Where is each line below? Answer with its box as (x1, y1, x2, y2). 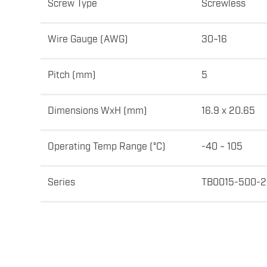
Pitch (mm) (48, 68, 96, 80)
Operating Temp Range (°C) (48, 139, 166, 152)
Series (48, 175, 75, 188)
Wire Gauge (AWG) (48, 32, 128, 45)
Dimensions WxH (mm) (48, 104, 147, 116)
